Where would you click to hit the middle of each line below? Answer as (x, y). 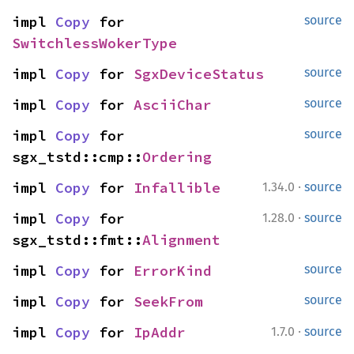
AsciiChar (173, 105)
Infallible (177, 188)
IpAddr (160, 332)
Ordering (177, 157)
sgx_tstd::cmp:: (77, 157)
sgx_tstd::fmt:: (77, 240)
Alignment (181, 240)
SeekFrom (168, 301)
